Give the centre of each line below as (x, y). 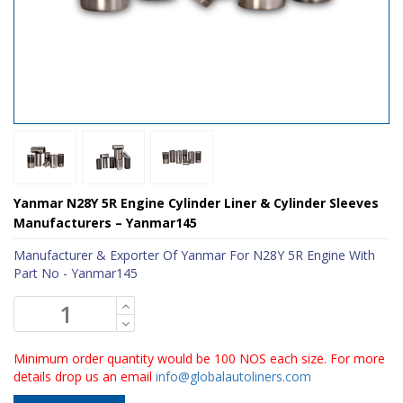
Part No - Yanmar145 (76, 273)
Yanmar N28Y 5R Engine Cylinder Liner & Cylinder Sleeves (196, 202)
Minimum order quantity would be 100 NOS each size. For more (199, 358)
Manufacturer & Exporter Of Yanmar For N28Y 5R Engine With (194, 255)
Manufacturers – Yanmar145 (105, 222)
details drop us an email (85, 376)
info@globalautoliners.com (233, 376)
